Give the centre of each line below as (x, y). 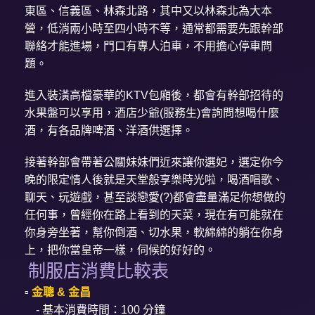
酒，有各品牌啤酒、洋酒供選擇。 (109, 131)
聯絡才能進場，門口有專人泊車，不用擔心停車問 (149, 46)
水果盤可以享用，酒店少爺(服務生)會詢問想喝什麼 (152, 113)
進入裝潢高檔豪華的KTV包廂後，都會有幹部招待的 (154, 96)
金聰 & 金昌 (62, 292)
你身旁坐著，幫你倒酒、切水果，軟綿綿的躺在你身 (154, 233)
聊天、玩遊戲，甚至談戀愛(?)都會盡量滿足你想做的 (155, 198)
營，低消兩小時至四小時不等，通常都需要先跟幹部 (154, 29)
